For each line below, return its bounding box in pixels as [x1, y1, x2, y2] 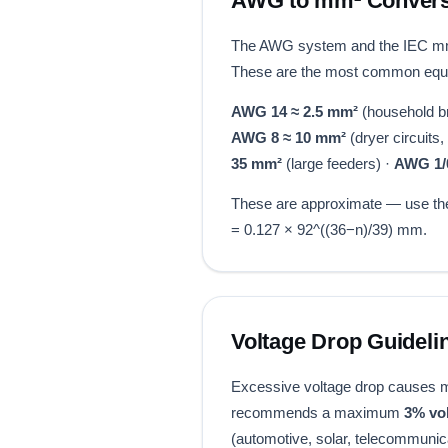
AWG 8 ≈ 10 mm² [231, 128, 346, 146]
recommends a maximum [231, 403, 404, 421]
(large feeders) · [282, 154, 394, 172]
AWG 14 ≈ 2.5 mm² [231, 102, 358, 120]
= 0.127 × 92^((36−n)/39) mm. [231, 220, 427, 238]
